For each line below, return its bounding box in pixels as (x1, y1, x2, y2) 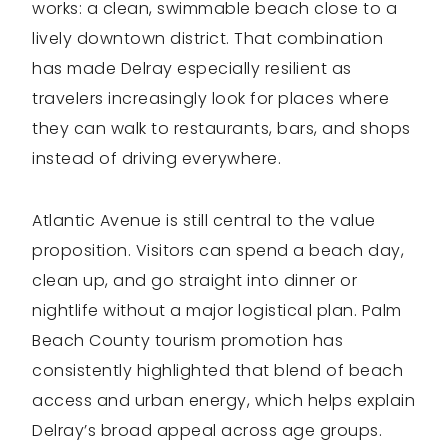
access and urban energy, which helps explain (32, 389, 415, 413)
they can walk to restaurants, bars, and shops (32, 117, 411, 141)
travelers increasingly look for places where (32, 87, 389, 111)
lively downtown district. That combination (32, 27, 383, 51)
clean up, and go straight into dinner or (32, 269, 357, 293)
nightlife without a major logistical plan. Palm (32, 299, 402, 323)
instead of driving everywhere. (32, 147, 281, 171)
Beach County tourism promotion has (32, 329, 343, 353)
